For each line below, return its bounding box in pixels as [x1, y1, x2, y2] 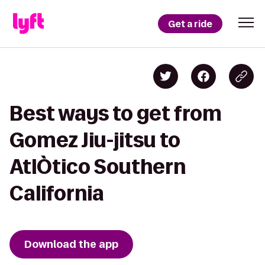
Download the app [24, 237, 118, 251]
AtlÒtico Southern [9, 156, 186, 177]
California [9, 182, 104, 204]
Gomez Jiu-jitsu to [9, 129, 180, 151]
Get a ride [168, 17, 212, 30]
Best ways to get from [9, 102, 222, 124]
